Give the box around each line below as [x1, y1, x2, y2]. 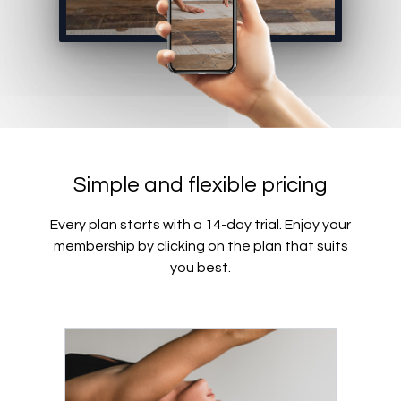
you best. [170, 260, 231, 275]
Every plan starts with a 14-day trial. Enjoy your [50, 218, 351, 232]
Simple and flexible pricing [73, 174, 328, 196]
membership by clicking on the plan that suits [53, 239, 348, 253]
